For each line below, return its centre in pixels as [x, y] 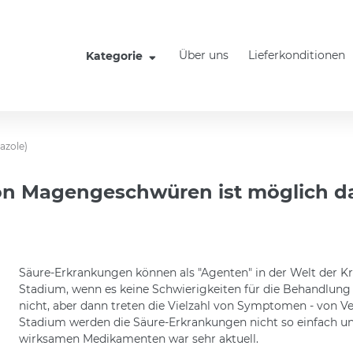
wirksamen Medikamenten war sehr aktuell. [139, 338]
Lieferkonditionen [297, 55]
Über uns [204, 55]
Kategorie [115, 56]
